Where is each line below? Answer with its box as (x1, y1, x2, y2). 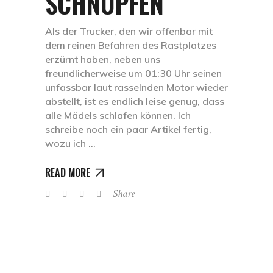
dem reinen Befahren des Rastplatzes (45, 38, 216, 51)
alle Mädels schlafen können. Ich (45, 108, 191, 121)
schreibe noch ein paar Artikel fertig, (45, 122, 211, 135)
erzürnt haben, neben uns (45, 52, 160, 65)
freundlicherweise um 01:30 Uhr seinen (45, 66, 222, 79)
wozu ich (45, 136, 88, 149)
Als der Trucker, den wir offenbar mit (45, 24, 213, 37)
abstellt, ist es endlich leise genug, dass (45, 94, 224, 107)
